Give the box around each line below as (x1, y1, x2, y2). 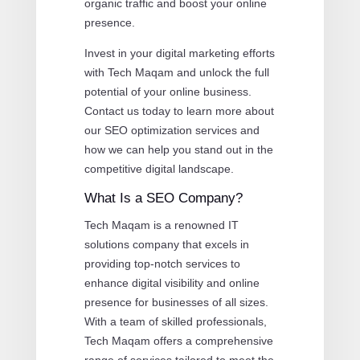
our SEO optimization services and (84, 123, 260, 137)
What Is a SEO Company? (84, 190, 243, 206)
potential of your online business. (84, 84, 252, 98)
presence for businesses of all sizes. (84, 295, 268, 309)
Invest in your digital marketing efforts (84, 46, 275, 59)
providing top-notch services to (84, 256, 240, 270)
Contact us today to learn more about (84, 104, 274, 117)
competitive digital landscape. (84, 162, 234, 175)
